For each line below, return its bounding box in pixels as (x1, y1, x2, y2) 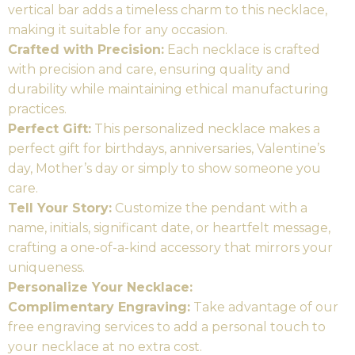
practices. (8, 101, 67, 116)
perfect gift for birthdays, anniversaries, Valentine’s (8, 141, 325, 156)
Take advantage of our (190, 300, 338, 315)
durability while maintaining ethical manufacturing (8, 82, 329, 97)
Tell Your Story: (8, 200, 112, 216)
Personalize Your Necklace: (8, 280, 193, 295)
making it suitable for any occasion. (8, 22, 227, 37)
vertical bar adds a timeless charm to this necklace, (8, 2, 327, 17)
